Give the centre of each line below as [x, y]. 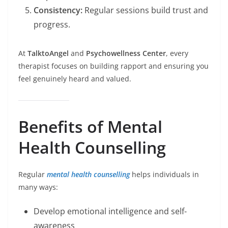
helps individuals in [164, 175]
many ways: [38, 187]
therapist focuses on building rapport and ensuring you [113, 66]
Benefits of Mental [90, 127]
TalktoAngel [48, 53]
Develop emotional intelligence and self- [110, 211]
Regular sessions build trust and [145, 10]
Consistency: [58, 10]
